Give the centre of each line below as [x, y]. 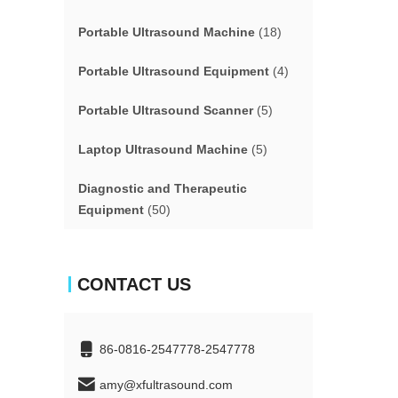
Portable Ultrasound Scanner [166, 110]
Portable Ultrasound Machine [167, 32]
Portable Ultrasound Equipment [174, 71]
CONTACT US [134, 284]
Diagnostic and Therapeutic [163, 188]
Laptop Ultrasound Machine [163, 149]
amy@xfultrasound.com [166, 385]
